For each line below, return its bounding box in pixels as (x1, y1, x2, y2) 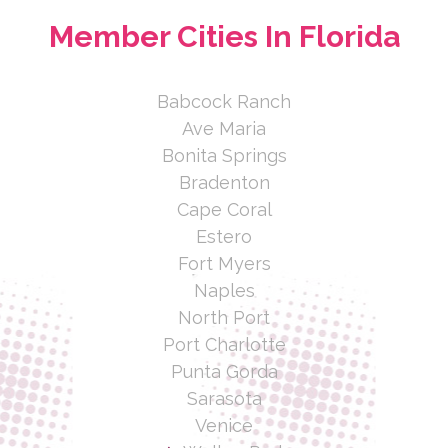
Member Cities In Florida (48, 19, 400, 55)
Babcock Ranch (157, 91, 291, 113)
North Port (178, 307, 270, 329)
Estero (196, 226, 252, 248)
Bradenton (178, 172, 270, 194)
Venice (195, 415, 253, 437)
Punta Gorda (170, 361, 278, 383)
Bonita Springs (161, 145, 287, 167)
